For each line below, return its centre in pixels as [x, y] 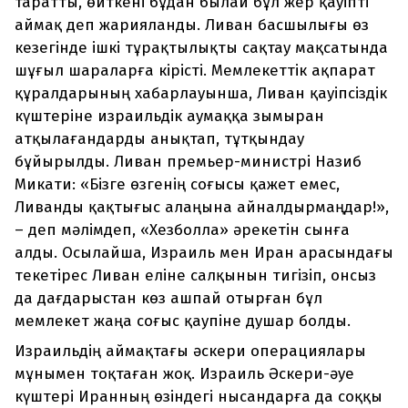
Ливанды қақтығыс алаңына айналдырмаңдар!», [202, 208]
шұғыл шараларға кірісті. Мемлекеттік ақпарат [195, 71]
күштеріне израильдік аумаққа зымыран [169, 117]
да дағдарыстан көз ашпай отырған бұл [168, 299]
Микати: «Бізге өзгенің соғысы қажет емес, [177, 185]
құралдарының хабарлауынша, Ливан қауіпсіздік [201, 94]
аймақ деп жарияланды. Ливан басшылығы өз [192, 25]
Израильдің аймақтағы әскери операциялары [190, 352]
